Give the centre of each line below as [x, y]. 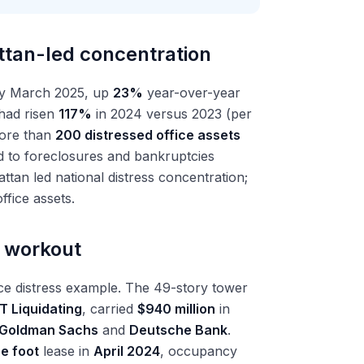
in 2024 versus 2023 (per [172, 114]
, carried [110, 309]
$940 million [176, 309]
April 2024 [127, 351]
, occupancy [199, 351]
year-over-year [192, 93]
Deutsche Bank [178, 330]
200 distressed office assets [148, 135]
